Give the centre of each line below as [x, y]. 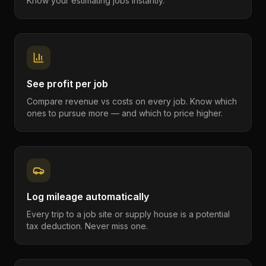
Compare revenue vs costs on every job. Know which [132, 101]
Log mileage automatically [88, 197]
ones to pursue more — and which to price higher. [125, 113]
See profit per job [67, 84]
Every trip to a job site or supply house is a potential [128, 214]
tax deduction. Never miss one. [87, 226]
